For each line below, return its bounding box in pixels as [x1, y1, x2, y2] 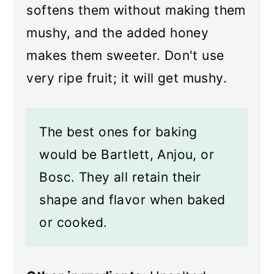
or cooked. [39, 215, 108, 230]
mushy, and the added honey [26, 25, 209, 40]
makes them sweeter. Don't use [26, 48, 224, 63]
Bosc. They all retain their [39, 169, 201, 185]
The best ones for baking [39, 124, 198, 139]
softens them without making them [26, 2, 246, 18]
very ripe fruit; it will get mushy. [26, 70, 228, 86]
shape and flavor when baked [39, 192, 226, 207]
